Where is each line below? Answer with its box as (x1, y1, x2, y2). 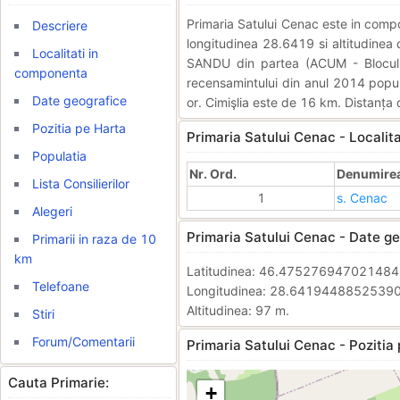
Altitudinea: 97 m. (187, 303, 289, 318)
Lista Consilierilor (32, 176, 129, 191)
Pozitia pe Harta (32, 121, 126, 136)
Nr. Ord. (189, 166, 237, 181)
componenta (14, 65, 87, 80)
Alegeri (32, 204, 72, 219)
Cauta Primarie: (8, 374, 109, 391)
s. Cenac (337, 190, 387, 205)
